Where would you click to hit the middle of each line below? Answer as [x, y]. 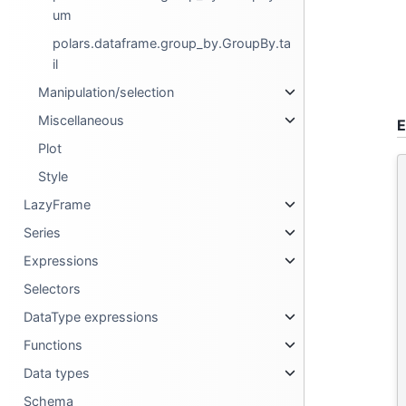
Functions [53, 345]
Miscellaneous [82, 120]
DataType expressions [92, 317]
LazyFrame [58, 204]
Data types [57, 373]
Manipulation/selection [106, 92]
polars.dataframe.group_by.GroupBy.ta [172, 43]
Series [43, 232]
